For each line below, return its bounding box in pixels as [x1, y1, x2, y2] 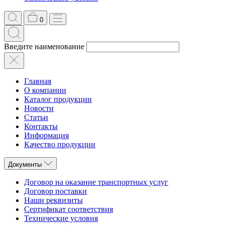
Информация [24, 131, 69, 140]
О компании [24, 86, 66, 94]
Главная [24, 77, 51, 85]
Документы [8, 161, 42, 168]
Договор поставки [24, 187, 87, 195]
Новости [24, 104, 54, 113]
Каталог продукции [24, 95, 92, 103]
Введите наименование [4, 42, 84, 51]
